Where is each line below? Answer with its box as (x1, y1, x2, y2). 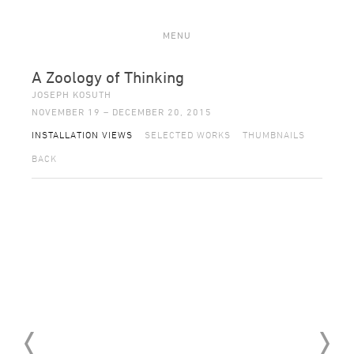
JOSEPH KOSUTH (32, 88, 111, 100)
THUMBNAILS (243, 129, 305, 140)
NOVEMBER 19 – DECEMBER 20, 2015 (32, 106, 212, 117)
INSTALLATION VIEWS (32, 129, 133, 140)
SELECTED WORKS (145, 129, 231, 140)
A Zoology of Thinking (32, 68, 184, 86)
